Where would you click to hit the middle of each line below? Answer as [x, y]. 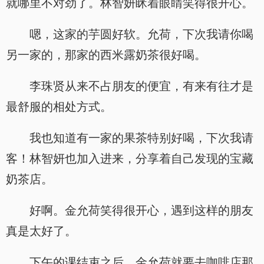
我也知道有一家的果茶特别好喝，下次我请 [141, 138]
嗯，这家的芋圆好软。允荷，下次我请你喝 [141, 34]
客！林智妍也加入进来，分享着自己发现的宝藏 [130, 159]
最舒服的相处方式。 [59, 107]
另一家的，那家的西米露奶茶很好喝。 [106, 55]
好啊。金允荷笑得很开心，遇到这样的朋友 [141, 210]
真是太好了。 [41, 231]
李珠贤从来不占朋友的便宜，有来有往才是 [141, 86]
